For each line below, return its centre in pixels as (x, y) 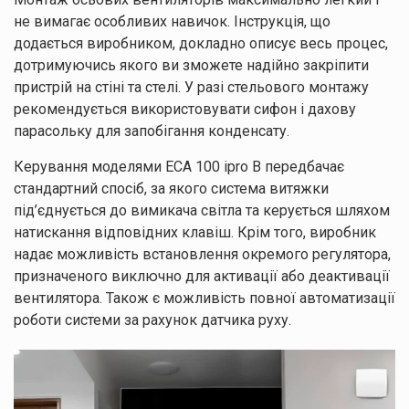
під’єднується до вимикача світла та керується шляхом (202, 210)
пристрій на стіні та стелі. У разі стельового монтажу (191, 87)
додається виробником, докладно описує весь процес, (201, 43)
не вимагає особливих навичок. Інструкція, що (172, 21)
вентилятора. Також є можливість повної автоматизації (204, 298)
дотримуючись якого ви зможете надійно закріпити (191, 65)
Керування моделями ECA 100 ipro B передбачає (179, 166)
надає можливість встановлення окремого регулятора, (202, 254)
